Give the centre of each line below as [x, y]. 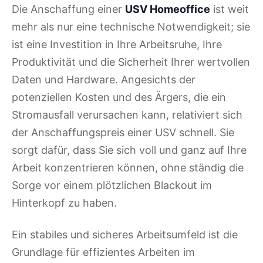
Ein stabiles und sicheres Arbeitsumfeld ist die [125, 235]
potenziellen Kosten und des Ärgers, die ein [119, 97]
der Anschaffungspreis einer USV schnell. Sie [123, 133]
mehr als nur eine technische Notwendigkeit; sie [131, 27]
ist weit [230, 9]
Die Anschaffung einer [68, 9]
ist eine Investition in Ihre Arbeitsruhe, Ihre [117, 45]
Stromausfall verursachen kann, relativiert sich [127, 115]
